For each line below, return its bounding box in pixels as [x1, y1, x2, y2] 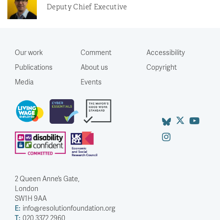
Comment [81, 48, 111, 57]
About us [81, 62, 108, 72]
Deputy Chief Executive [47, 2, 127, 12]
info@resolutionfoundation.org [23, 203, 115, 213]
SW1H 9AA [15, 193, 47, 203]
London [15, 184, 38, 193]
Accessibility [146, 48, 185, 57]
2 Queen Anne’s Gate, [15, 174, 80, 184]
